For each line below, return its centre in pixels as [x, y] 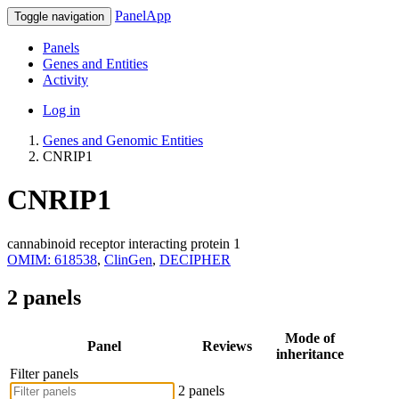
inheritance [310, 354]
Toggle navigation [59, 16]
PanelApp [143, 16]
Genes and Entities [95, 64]
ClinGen [128, 259]
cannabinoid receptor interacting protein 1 [124, 243]
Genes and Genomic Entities [123, 140]
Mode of [310, 338]
